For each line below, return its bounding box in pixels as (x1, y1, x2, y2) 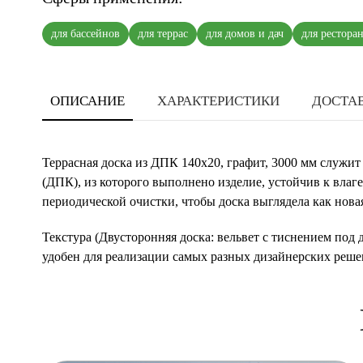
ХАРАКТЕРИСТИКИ (157, 93, 280, 109)
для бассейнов (51, 28, 120, 40)
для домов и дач (206, 28, 284, 40)
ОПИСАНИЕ (50, 93, 125, 109)
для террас (138, 28, 188, 40)
